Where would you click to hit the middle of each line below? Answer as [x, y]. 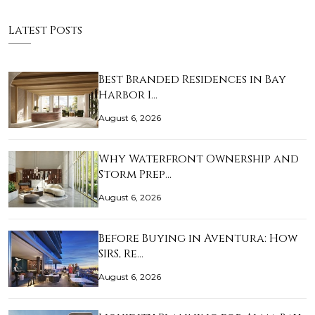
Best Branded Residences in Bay [192, 80]
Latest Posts [45, 31]
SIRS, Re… [121, 254]
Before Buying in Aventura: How [198, 239]
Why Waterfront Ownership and [199, 159]
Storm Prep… [135, 175]
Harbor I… [128, 95]
